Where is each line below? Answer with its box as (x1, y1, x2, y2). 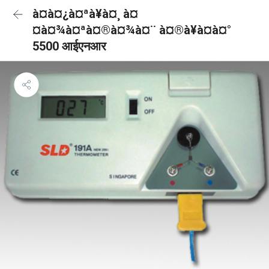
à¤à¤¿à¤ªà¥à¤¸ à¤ (32, 7, 138, 21)
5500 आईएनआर (32, 39, 106, 53)
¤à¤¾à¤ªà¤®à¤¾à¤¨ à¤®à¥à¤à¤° (32, 23, 231, 37)
